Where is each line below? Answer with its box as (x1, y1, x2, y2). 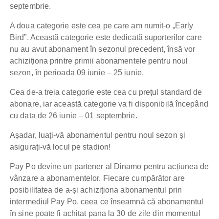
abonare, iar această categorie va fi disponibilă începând (10, 100, 208, 109)
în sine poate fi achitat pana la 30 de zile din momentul (10, 209, 200, 218)
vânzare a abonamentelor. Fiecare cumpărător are (10, 174, 185, 183)
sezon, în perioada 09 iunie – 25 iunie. (10, 68, 144, 77)
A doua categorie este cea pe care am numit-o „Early (10, 22, 194, 30)
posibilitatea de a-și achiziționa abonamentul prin (10, 186, 182, 195)
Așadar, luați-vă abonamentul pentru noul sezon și (10, 131, 185, 140)
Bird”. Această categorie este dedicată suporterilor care (10, 33, 202, 42)
